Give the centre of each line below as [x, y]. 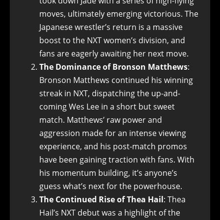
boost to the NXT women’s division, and [112, 40]
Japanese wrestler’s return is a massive [111, 27]
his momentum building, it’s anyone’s [108, 173]
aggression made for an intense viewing [113, 133]
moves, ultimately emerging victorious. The [119, 14]
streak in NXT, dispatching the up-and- [110, 93]
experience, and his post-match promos [113, 146]
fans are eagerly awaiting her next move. [114, 53]
